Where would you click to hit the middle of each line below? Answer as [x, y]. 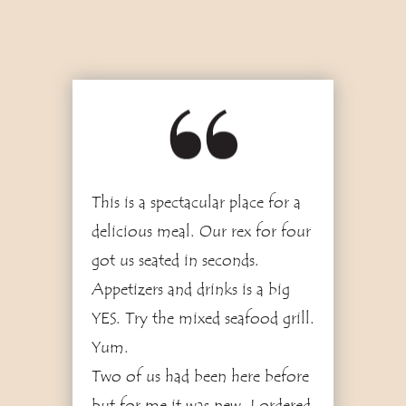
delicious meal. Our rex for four [201, 232]
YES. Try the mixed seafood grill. [203, 319]
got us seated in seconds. [175, 261]
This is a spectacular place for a [196, 203]
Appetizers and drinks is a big [190, 290]
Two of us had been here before [200, 377]
